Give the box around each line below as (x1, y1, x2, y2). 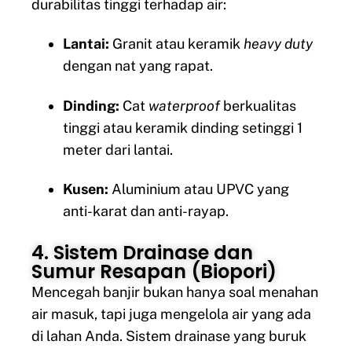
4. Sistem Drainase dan (31, 240, 253, 266)
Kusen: (63, 181, 108, 198)
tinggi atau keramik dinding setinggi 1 (63, 119, 302, 136)
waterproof (148, 97, 220, 114)
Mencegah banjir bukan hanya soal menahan (31, 284, 318, 301)
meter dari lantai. (63, 141, 173, 158)
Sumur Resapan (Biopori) (31, 258, 277, 285)
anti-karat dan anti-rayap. (63, 203, 229, 220)
